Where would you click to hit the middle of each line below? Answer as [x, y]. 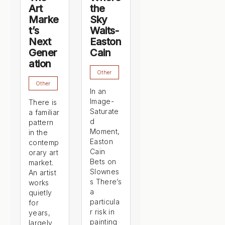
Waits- [104, 31]
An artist [42, 173]
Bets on [103, 161]
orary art [43, 152]
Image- [102, 101]
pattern [41, 122]
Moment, [105, 131]
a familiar [44, 112]
